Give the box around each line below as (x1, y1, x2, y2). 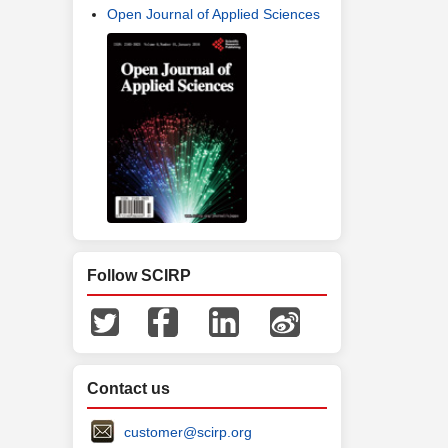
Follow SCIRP (87, 266, 191, 284)
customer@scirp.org (124, 423, 252, 440)
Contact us (87, 379, 170, 397)
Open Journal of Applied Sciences (107, 6, 320, 23)
